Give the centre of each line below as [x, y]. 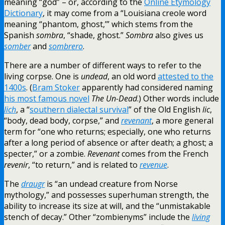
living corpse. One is [42, 76]
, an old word [133, 76]
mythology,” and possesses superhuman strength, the [106, 195]
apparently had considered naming [146, 87]
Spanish [20, 35]
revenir [16, 164]
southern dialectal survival [79, 109]
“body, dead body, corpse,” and [63, 120]
